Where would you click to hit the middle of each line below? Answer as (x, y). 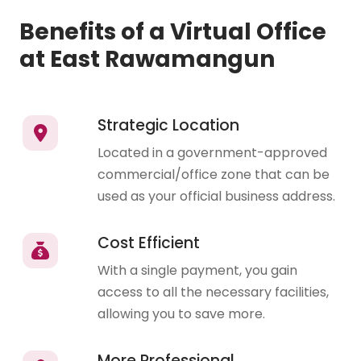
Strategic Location (169, 126)
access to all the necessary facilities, (214, 293)
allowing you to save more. (182, 314)
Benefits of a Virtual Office (173, 32)
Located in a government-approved (213, 153)
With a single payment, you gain (198, 271)
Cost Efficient (149, 243)
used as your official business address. (217, 197)
